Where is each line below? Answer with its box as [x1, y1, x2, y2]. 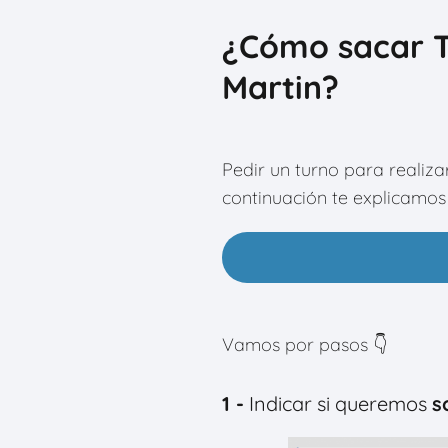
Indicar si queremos [244, 391, 432, 416]
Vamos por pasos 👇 [222, 333, 387, 356]
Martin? [222, 67, 339, 107]
